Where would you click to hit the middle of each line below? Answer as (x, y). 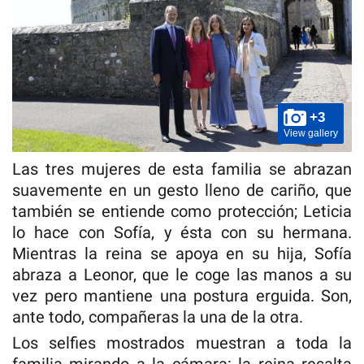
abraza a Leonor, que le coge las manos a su (182, 275)
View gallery (311, 134)
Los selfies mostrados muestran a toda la (182, 343)
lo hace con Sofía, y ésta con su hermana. (182, 233)
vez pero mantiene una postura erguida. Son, (182, 296)
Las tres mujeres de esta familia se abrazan (182, 169)
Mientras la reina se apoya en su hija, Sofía (182, 254)
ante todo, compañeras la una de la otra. (160, 317)
